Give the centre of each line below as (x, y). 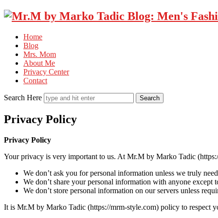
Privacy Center (46, 72)
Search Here (24, 97)
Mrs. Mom (40, 54)
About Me (39, 63)
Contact (35, 80)
